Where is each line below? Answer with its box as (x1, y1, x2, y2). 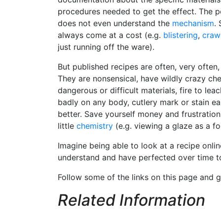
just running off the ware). (58, 42, 154, 52)
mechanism (172, 18, 214, 28)
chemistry (76, 121, 113, 131)
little (58, 121, 76, 131)
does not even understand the (58, 18, 172, 28)
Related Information (58, 190, 205, 210)
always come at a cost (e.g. (58, 30, 163, 40)
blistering (163, 30, 198, 40)
